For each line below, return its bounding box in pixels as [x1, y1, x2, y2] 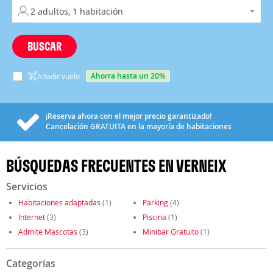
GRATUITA [90, 121, 126, 132]
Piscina [143, 212, 166, 222]
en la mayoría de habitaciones [126, 121, 232, 132]
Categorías [6, 257, 55, 270]
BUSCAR [27, 38, 62, 54]
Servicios [6, 180, 48, 193]
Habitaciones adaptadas [18, 197, 101, 207]
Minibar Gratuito [143, 227, 199, 236]
